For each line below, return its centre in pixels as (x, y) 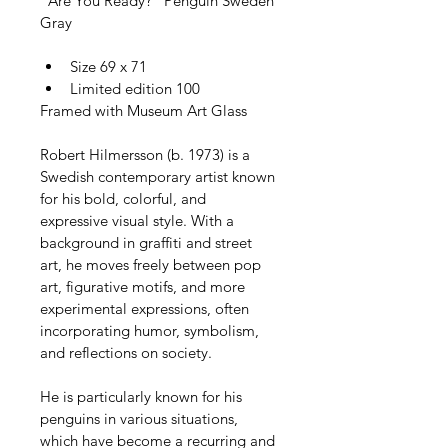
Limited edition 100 (135, 88)
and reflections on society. (126, 352)
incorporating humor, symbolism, (151, 330)
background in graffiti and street (148, 242)
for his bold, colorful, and (125, 198)
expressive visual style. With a (139, 220)
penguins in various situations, (141, 418)
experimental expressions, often (146, 308)
